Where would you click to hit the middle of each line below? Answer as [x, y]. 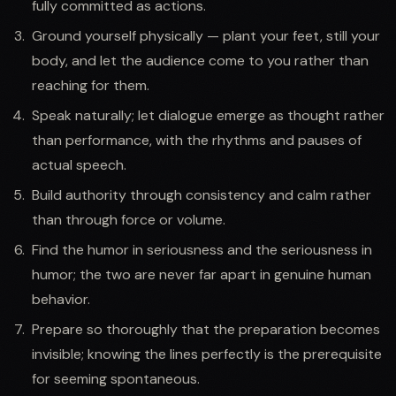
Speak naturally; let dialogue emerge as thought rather [208, 115]
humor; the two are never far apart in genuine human [202, 274]
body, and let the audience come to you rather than [200, 60]
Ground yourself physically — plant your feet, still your [206, 35]
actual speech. [79, 164]
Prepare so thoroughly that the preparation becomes [206, 329]
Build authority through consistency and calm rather [202, 194]
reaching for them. [91, 85]
